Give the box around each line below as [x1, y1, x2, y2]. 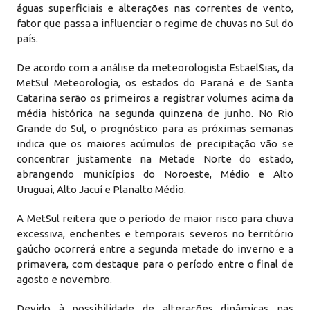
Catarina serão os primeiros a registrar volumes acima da [17, 92, 293, 104]
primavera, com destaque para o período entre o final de [17, 258, 293, 270]
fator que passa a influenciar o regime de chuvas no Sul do [17, 17, 293, 29]
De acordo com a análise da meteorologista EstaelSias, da [17, 62, 293, 73]
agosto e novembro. [17, 273, 113, 285]
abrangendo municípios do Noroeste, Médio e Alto [17, 168, 293, 180]
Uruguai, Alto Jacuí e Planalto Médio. [17, 183, 187, 195]
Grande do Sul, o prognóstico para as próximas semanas [17, 122, 293, 134]
